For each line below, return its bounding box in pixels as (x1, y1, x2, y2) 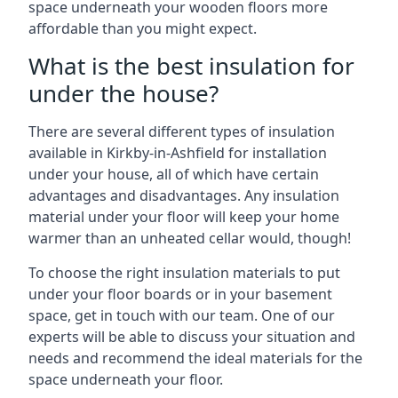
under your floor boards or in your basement (28, 284, 332, 304)
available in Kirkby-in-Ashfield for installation (28, 143, 327, 163)
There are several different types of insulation (28, 122, 335, 141)
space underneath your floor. (28, 370, 223, 389)
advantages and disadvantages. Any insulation (28, 186, 339, 205)
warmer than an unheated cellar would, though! (28, 228, 351, 248)
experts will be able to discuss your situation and (28, 327, 355, 346)
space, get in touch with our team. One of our (28, 306, 335, 325)
